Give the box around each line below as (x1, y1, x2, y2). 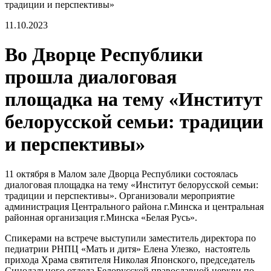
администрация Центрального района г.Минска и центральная (5, 201, 264, 212)
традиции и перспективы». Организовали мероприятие (5, 190, 235, 201)
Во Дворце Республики (5, 44, 203, 66)
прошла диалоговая (5, 66, 177, 88)
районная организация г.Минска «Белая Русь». (5, 212, 197, 223)
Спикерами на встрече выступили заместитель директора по (5, 232, 256, 243)
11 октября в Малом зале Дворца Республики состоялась (5, 168, 238, 179)
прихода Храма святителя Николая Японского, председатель (5, 254, 255, 265)
